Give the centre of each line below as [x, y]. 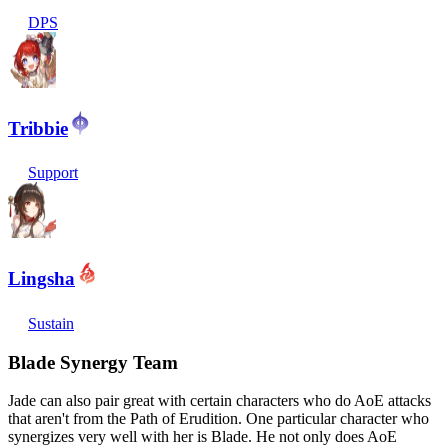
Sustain [51, 323]
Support [53, 173]
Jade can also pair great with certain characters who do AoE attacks [219, 401]
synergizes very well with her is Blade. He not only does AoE [202, 437]
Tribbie [38, 128]
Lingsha [41, 279]
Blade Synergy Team [93, 362]
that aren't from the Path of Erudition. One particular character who [218, 419]
